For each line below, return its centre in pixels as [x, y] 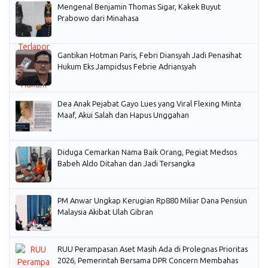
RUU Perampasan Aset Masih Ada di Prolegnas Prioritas [153, 249]
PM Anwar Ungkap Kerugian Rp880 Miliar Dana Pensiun [152, 200]
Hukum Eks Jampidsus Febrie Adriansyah [127, 66]
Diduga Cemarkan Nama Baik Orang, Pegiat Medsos [147, 152]
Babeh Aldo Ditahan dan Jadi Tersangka [126, 163]
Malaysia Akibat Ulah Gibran [105, 212]
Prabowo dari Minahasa [98, 18]
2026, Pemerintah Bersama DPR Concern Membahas [148, 260]
